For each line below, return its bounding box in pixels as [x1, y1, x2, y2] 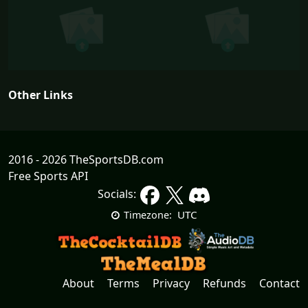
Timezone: [123, 208, 172, 222]
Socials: [98, 186, 139, 202]
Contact [259, 276, 300, 291]
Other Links [8, 87, 73, 103]
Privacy [153, 276, 190, 291]
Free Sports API [8, 168, 88, 184]
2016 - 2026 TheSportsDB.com [8, 152, 164, 168]
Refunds [203, 276, 246, 291]
